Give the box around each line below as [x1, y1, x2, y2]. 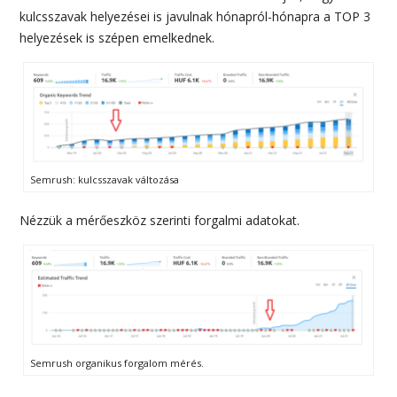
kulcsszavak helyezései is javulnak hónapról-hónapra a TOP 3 [19, 7, 371, 25]
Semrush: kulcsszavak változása [30, 172, 180, 186]
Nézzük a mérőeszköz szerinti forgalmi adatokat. [19, 211, 300, 229]
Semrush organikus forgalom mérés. [30, 355, 205, 370]
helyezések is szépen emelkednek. [19, 28, 215, 46]
